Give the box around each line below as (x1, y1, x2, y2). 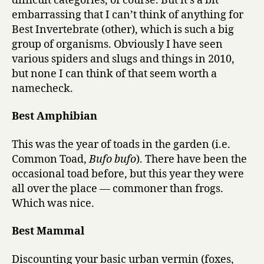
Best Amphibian (12, 110, 97, 124)
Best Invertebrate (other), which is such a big (12, 22, 234, 37)
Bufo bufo (89, 152, 136, 166)
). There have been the (136, 152, 247, 166)
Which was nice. (12, 196, 94, 210)
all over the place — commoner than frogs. (12, 181, 223, 196)
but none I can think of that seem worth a (12, 67, 217, 81)
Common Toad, (12, 152, 89, 166)
